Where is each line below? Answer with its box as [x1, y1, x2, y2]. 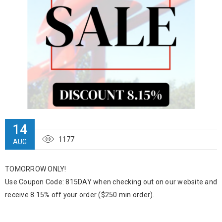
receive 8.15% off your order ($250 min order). [5, 191, 155, 199]
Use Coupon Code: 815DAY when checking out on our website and [5, 178, 217, 186]
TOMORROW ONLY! [5, 165, 66, 173]
